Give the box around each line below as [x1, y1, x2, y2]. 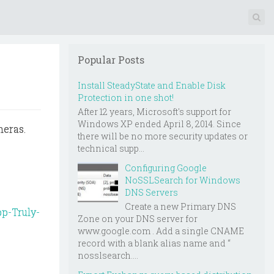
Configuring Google [125, 161, 207, 174]
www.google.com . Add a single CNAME [78, 224, 244, 237]
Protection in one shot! [78, 92, 174, 103]
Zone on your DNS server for [78, 212, 198, 224]
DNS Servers [125, 186, 178, 198]
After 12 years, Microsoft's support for [78, 105, 231, 117]
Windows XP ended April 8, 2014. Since [78, 117, 241, 130]
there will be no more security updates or [78, 130, 248, 142]
